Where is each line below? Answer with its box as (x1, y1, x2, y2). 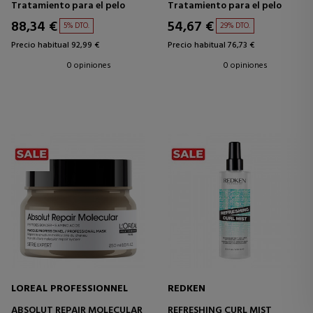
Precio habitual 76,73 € (168, 38, 254, 53)
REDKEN (168, 281, 205, 297)
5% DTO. (64, 20, 89, 33)
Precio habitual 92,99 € (11, 38, 99, 53)
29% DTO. (220, 20, 250, 33)
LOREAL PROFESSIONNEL (11, 281, 128, 297)
